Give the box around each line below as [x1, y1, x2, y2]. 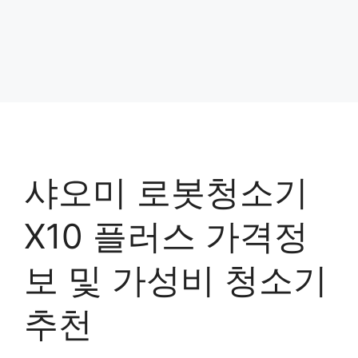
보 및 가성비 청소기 [24, 260, 328, 301]
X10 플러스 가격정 [24, 216, 308, 257]
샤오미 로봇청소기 [24, 172, 308, 213]
